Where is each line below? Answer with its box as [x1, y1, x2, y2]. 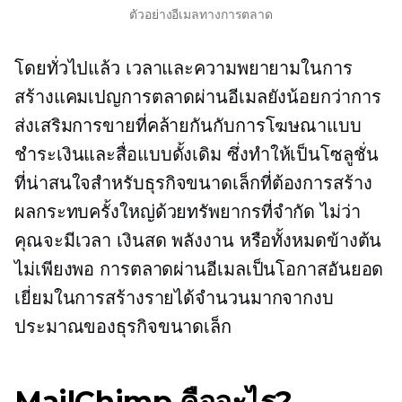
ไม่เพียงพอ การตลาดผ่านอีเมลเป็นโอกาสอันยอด [14, 259, 384, 280]
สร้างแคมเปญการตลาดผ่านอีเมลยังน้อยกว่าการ [14, 87, 381, 108]
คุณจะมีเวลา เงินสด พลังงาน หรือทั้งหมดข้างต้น [14, 231, 382, 251]
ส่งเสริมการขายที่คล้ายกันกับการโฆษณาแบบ [14, 116, 362, 136]
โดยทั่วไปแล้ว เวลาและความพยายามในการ [14, 58, 353, 79]
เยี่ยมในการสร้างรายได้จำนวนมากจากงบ [14, 288, 334, 309]
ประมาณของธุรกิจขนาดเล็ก [14, 317, 232, 337]
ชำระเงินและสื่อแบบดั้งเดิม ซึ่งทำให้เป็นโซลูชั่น [14, 144, 379, 165]
